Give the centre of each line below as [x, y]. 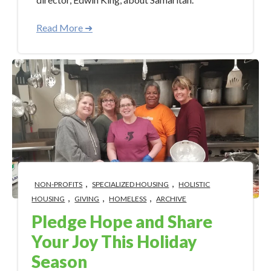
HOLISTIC [194, 184]
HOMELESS [128, 198]
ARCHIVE [171, 198]
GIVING [87, 198]
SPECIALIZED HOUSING [131, 184]
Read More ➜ [64, 28]
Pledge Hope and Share [122, 221]
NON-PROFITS [59, 184]
